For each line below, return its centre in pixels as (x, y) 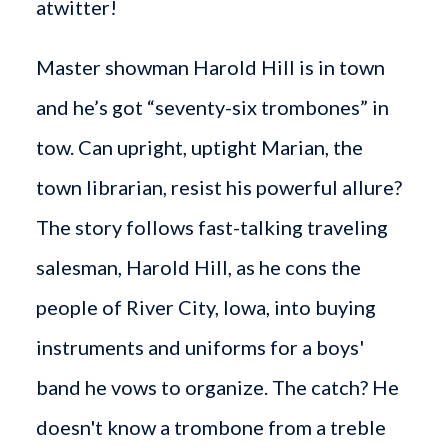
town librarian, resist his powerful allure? (220, 186)
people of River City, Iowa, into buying (205, 306)
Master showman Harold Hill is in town (210, 66)
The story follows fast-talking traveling (211, 226)
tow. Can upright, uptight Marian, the (199, 146)
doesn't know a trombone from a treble (210, 426)
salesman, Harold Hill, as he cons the (198, 266)
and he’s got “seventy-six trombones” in (212, 106)
